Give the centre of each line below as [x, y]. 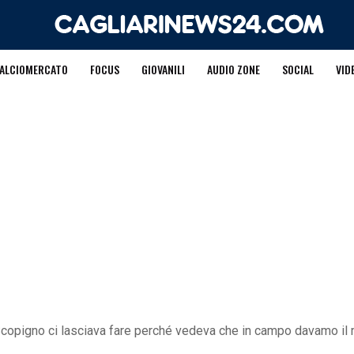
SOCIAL [298, 69]
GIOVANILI [163, 69]
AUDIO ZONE [233, 69]
